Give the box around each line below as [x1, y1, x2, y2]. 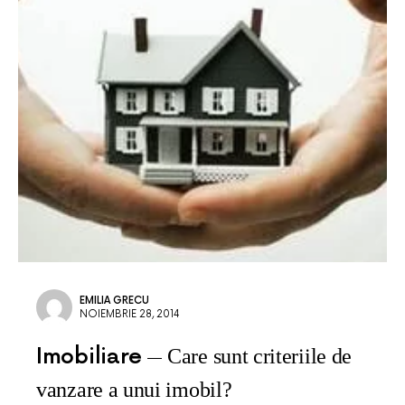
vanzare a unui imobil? [36, 378, 232, 401]
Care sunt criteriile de [167, 344, 353, 368]
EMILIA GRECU [80, 295, 149, 306]
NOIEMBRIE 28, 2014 [80, 308, 180, 320]
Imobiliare [36, 344, 142, 370]
